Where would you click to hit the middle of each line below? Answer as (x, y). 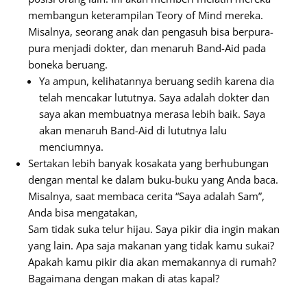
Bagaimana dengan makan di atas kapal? (124, 278)
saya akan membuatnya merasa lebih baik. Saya (152, 114)
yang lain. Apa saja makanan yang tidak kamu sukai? (151, 245)
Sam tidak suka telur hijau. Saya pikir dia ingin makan (154, 229)
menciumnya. (71, 147)
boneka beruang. (68, 64)
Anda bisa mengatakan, (83, 212)
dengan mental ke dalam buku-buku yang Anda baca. (153, 180)
